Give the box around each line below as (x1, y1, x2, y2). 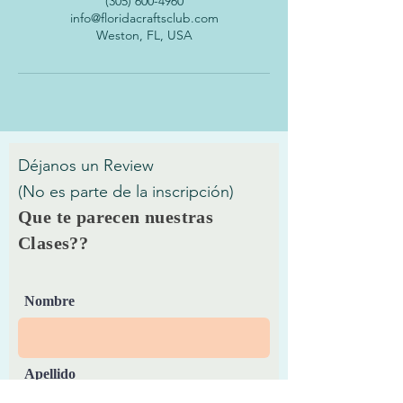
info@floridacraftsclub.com (69, 10, 219, 27)
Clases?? (18, 233, 89, 254)
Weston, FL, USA (95, 27, 193, 44)
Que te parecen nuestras (18, 207, 214, 228)
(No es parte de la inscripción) (18, 182, 234, 202)
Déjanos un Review (18, 156, 154, 176)
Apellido (24, 366, 76, 382)
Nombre (24, 293, 75, 309)
